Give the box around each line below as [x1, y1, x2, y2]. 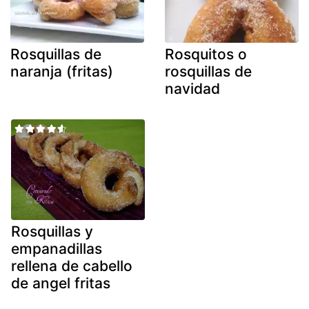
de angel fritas [11, 274, 110, 292]
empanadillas [11, 239, 102, 257]
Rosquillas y [11, 222, 93, 240]
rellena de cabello [11, 257, 132, 275]
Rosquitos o [165, 46, 247, 63]
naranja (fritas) [10, 63, 113, 81]
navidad [165, 80, 220, 98]
